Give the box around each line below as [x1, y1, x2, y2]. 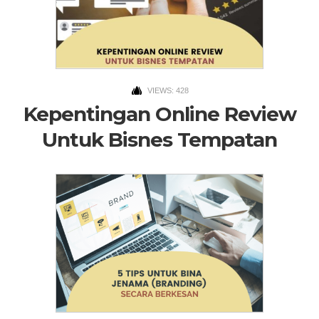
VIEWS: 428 [147, 86, 189, 95]
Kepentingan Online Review [23, 102, 296, 127]
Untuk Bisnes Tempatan [42, 127, 277, 152]
